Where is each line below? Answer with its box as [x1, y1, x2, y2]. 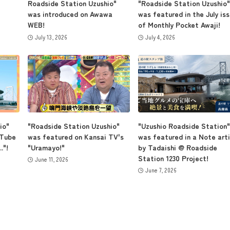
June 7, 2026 [145, 166, 176, 175]
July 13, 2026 [34, 32, 67, 41]
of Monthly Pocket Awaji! [138, 20, 220, 30]
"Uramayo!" [28, 142, 65, 152]
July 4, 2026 [145, 32, 175, 41]
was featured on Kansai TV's [28, 131, 124, 142]
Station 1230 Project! [138, 152, 208, 163]
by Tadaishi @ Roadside [138, 142, 217, 152]
